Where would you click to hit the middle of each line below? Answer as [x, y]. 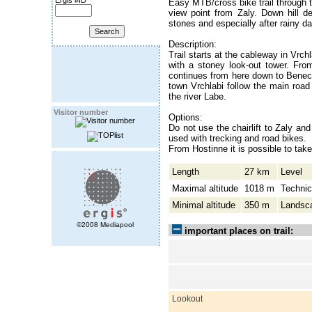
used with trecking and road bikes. [237, 138]
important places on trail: [239, 231]
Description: [193, 44]
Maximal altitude [205, 188]
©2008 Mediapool [105, 225]
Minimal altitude [204, 205]
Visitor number [81, 112]
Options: [186, 117]
